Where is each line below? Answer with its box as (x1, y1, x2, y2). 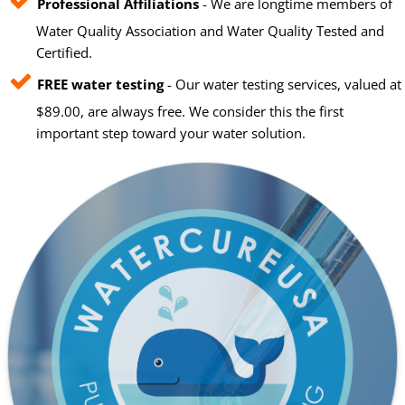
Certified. (36, 43, 92, 62)
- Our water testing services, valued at (164, 75, 401, 94)
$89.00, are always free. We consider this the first (36, 102, 344, 121)
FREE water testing (37, 75, 164, 94)
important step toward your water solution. (36, 124, 306, 143)
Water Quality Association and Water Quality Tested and (36, 22, 384, 41)
